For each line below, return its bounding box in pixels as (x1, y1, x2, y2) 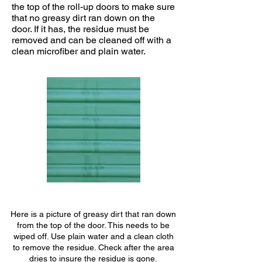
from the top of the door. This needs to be (17, 220, 170, 230)
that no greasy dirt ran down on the (12, 12, 155, 23)
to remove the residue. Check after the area (12, 242, 174, 252)
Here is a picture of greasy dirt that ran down (11, 209, 176, 219)
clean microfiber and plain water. (12, 45, 146, 57)
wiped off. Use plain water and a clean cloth (13, 231, 174, 241)
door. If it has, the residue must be (12, 23, 149, 35)
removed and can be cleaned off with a (12, 34, 171, 46)
